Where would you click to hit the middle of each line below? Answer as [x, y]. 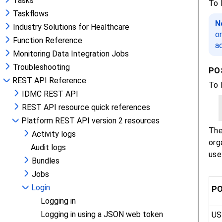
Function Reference [48, 40]
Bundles [46, 161]
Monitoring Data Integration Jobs [71, 54]
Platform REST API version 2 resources [90, 121]
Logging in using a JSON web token [102, 214]
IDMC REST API [50, 94]
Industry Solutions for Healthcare [71, 27]
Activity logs [54, 134]
